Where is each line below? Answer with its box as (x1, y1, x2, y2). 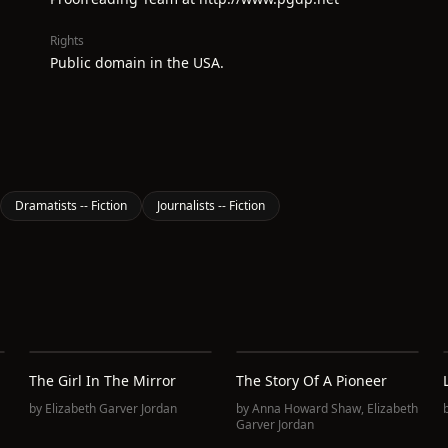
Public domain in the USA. (50, 53, 224, 72)
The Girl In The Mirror (29, 371, 177, 390)
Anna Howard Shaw (251, 400, 361, 417)
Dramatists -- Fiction (15, 197, 127, 214)
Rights (50, 32, 84, 49)
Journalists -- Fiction (157, 197, 265, 214)
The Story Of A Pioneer (235, 371, 387, 390)
